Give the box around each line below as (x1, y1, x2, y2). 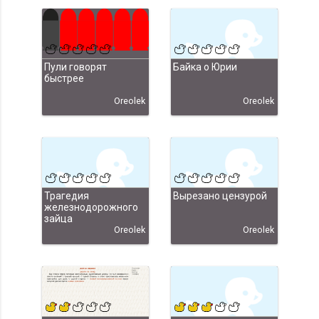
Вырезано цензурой (172, 190, 267, 202)
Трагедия (43, 190, 89, 202)
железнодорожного (43, 202, 138, 214)
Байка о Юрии (172, 61, 237, 73)
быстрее (43, 73, 84, 85)
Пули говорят (43, 61, 107, 73)
